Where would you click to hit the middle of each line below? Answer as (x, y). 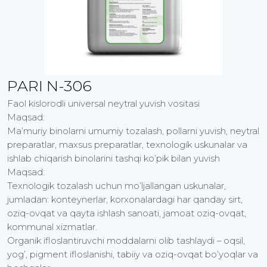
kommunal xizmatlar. (52, 227)
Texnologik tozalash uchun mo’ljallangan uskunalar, (117, 186)
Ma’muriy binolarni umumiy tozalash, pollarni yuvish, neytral (133, 131)
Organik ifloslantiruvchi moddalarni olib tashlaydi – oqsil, (126, 241)
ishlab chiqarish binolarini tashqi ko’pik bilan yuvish (114, 159)
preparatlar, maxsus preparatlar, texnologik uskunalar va (127, 145)
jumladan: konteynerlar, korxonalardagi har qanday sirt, (125, 200)
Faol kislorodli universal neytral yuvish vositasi (103, 104)
